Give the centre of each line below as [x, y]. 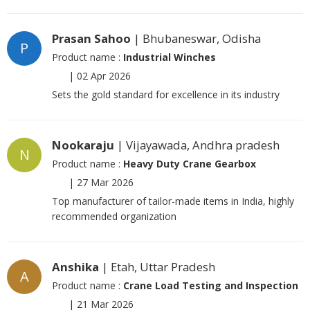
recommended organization [114, 216]
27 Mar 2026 [105, 182]
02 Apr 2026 [104, 75]
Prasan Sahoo [91, 38]
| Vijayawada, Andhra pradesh [197, 145]
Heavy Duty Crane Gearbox [190, 163]
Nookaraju [83, 145]
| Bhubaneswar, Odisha [196, 38]
